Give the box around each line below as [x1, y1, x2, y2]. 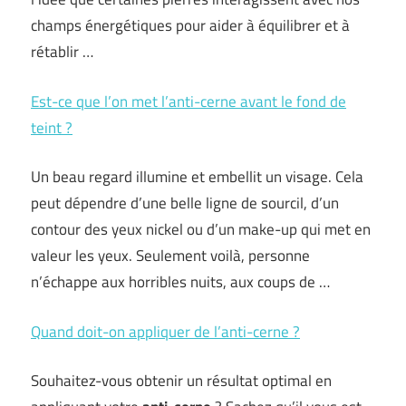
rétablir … [31, 40, 93, 63]
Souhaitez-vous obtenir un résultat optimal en [31, 369, 332, 392]
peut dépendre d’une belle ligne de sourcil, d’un [31, 191, 339, 215]
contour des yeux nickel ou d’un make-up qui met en [31, 217, 371, 241]
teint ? [31, 115, 72, 140]
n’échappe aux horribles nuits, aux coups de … [31, 270, 330, 294]
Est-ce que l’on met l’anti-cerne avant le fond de [31, 89, 346, 113]
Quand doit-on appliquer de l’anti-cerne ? [31, 319, 300, 343]
